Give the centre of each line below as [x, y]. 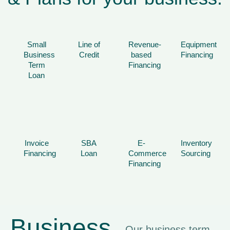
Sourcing [196, 153]
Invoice [36, 143]
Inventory [196, 143]
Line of [89, 44]
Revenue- [145, 44]
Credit [89, 54]
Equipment [199, 44]
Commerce [147, 153]
